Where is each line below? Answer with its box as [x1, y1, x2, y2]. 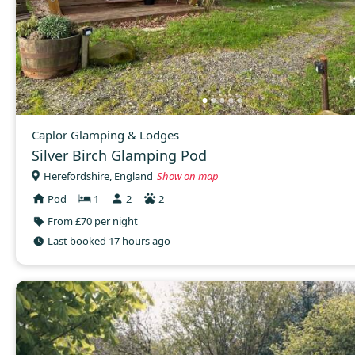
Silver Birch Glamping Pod [32, 146, 207, 166]
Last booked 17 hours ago [48, 234, 170, 249]
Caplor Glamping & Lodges [32, 127, 179, 143]
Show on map [157, 168, 219, 183]
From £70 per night [48, 214, 138, 229]
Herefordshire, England [44, 168, 153, 183]
